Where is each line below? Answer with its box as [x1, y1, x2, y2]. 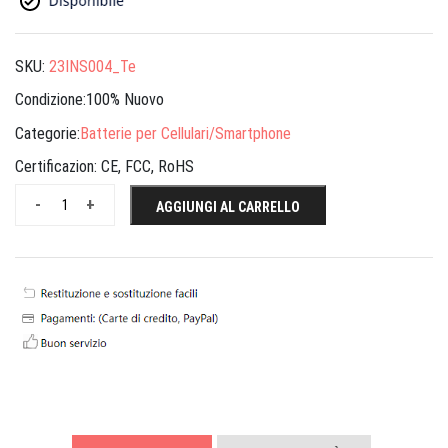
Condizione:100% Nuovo [15, 90, 164, 110]
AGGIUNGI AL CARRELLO [156, 199, 300, 216]
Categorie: [15, 123, 80, 143]
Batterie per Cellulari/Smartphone [80, 123, 291, 143]
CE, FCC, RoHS [101, 157, 194, 177]
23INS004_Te [49, 56, 136, 76]
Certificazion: [15, 157, 101, 177]
